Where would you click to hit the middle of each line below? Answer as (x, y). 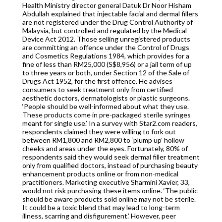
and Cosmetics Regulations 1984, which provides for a (106, 56)
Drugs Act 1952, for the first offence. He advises (97, 81)
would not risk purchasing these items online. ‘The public (110, 191)
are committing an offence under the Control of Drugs (106, 48)
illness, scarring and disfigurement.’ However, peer (99, 216)
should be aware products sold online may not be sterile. (109, 199)
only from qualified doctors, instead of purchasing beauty (110, 166)
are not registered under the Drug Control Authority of (107, 22)
